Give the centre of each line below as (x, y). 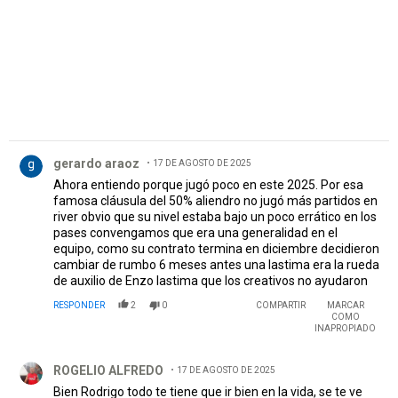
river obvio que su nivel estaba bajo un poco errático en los (215, 217)
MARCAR (345, 306)
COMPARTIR (281, 306)
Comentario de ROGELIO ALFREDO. (118, 357)
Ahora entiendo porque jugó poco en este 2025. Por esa (208, 185)
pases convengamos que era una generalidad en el (195, 233)
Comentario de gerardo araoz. (100, 150)
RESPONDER (79, 306)
